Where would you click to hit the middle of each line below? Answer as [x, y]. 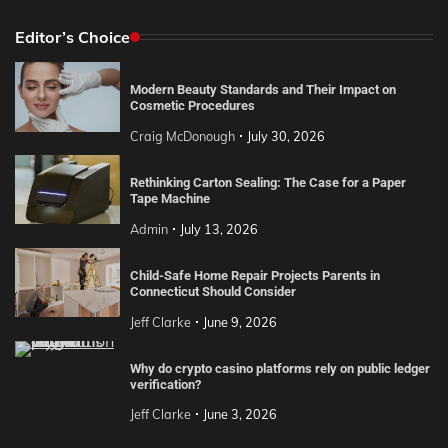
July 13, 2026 [218, 228]
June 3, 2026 [239, 414]
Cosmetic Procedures [192, 105]
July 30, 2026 [285, 135]
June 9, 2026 [239, 321]
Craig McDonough [182, 135]
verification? [165, 384]
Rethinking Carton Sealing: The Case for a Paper [267, 182]
